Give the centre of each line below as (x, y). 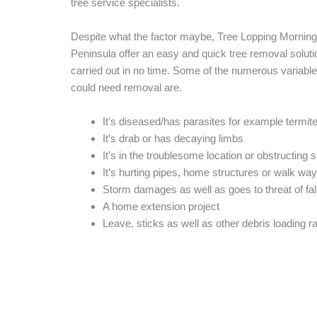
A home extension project (161, 206)
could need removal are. (126, 87)
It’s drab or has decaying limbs (173, 138)
